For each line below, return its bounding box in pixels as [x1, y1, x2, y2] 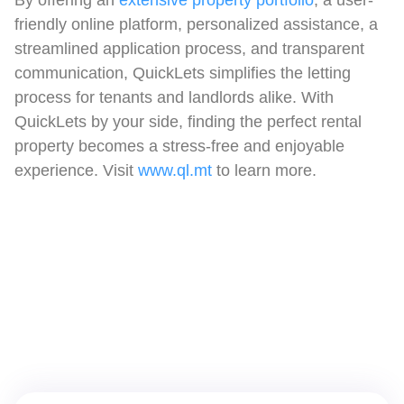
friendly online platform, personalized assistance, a [14, 14, 378, 33]
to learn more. [212, 161, 321, 179]
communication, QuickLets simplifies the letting [14, 63, 351, 82]
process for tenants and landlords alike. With [14, 87, 334, 106]
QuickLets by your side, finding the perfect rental [14, 112, 362, 131]
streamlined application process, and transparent [14, 39, 364, 58]
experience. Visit [14, 161, 138, 179]
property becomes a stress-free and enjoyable [14, 136, 344, 155]
